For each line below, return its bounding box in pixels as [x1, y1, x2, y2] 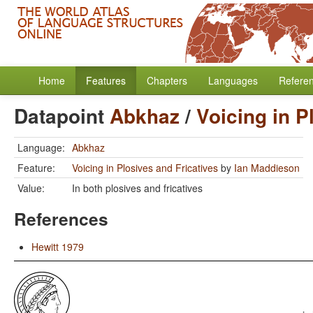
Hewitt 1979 [31, 240, 84, 254]
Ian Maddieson [234, 161, 300, 175]
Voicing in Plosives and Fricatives [72, 161, 218, 175]
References [14, 206, 108, 231]
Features [86, 73, 126, 87]
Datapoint [14, 101, 110, 130]
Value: [17, 181, 45, 195]
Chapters [147, 73, 187, 87]
